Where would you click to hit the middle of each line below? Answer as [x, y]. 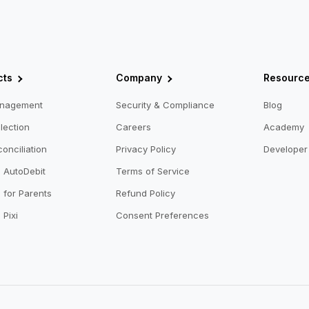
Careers [133, 127]
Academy [283, 127]
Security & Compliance [165, 105]
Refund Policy [145, 193]
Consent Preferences [162, 216]
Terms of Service [152, 171]
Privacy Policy [146, 149]
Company [139, 78]
